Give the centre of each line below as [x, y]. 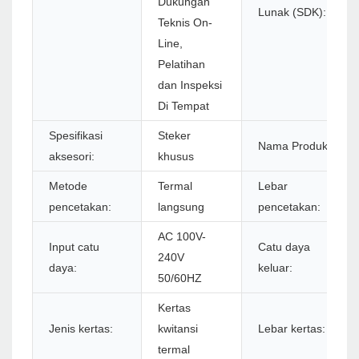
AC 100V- [182, 237]
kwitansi [178, 329]
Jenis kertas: [81, 329]
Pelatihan [182, 65]
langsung [181, 207]
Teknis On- [185, 23]
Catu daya [284, 247]
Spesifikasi [76, 136]
